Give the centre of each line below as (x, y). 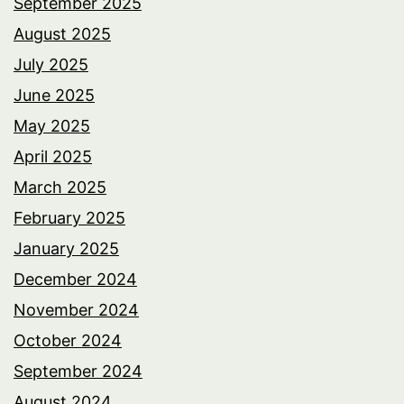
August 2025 (62, 33)
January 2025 (66, 248)
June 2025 (54, 95)
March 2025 (60, 187)
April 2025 (53, 156)
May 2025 (52, 125)
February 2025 (69, 217)
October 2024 (68, 340)
